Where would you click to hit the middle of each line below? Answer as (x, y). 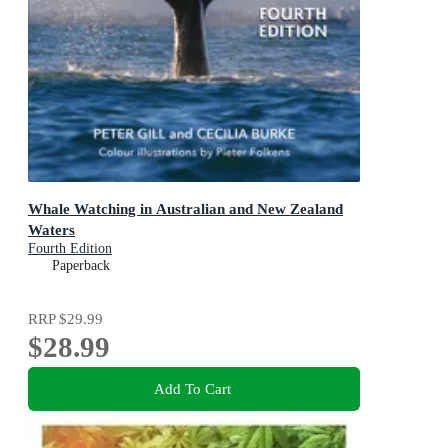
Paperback (81, 265)
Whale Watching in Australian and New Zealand (185, 208)
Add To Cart (192, 389)
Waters (51, 229)
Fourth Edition (91, 248)
